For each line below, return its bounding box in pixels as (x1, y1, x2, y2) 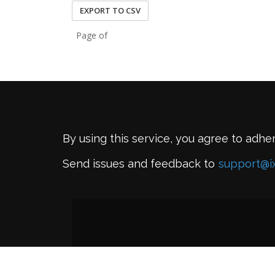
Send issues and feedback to (63, 157, 215, 170)
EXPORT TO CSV (80, 5, 141, 16)
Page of (76, 29, 107, 41)
